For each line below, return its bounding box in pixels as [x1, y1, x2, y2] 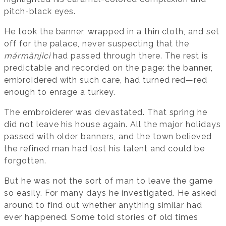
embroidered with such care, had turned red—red [4, 75, 208, 85]
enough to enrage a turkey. [4, 87, 116, 97]
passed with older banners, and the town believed [4, 131, 212, 141]
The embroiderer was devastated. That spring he [4, 107, 208, 117]
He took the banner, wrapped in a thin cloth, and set [4, 26, 219, 36]
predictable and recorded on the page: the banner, [4, 63, 213, 73]
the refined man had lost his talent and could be [4, 143, 205, 153]
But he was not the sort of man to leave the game [4, 176, 213, 186]
